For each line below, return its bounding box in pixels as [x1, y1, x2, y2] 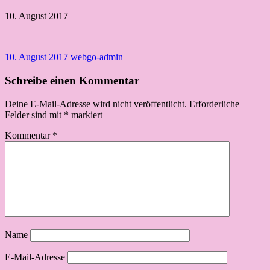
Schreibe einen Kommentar [5, 74, 139, 87]
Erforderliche [189, 98, 239, 109]
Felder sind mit [5, 109, 64, 120]
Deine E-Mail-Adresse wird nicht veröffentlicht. [5, 98, 187, 109]
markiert [69, 109, 102, 120]
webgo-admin [71, 52, 123, 63]
